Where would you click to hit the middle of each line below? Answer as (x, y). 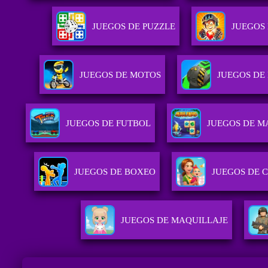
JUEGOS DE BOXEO (115, 172)
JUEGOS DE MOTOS (121, 75)
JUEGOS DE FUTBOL (108, 124)
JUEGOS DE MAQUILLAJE (174, 220)
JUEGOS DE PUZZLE (134, 27)
